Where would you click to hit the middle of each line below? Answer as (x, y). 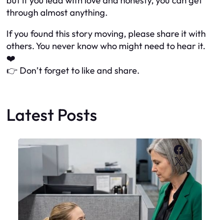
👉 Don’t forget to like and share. (73, 71)
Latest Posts (52, 115)
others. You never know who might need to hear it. (106, 46)
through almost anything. (57, 12)
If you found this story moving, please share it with (106, 34)
